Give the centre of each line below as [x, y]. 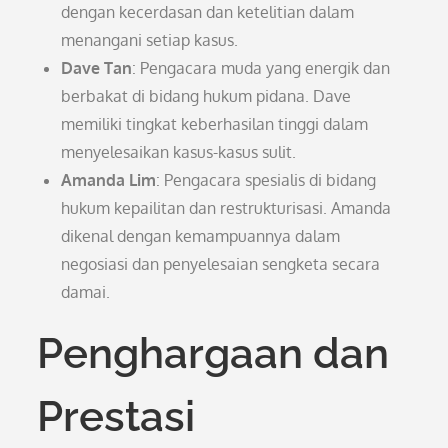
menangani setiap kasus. [150, 40]
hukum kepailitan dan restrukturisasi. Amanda [226, 208]
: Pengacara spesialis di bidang [266, 180]
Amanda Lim [109, 180]
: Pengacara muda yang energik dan [261, 68]
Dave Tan [97, 68]
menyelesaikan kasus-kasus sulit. [179, 152]
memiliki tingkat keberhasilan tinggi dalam [215, 124]
